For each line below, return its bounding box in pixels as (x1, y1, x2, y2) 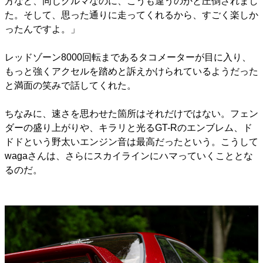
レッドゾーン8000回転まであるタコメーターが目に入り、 (5, 52, 251, 62)
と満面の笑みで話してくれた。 (5, 80, 136, 90)
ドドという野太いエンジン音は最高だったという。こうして (5, 136, 258, 147)
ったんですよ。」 (5, 23, 80, 34)
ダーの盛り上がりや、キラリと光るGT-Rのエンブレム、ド (5, 122, 252, 133)
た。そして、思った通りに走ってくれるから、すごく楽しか (5, 9, 258, 20)
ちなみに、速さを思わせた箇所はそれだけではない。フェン (5, 108, 258, 119)
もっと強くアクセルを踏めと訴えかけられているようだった (5, 66, 258, 76)
